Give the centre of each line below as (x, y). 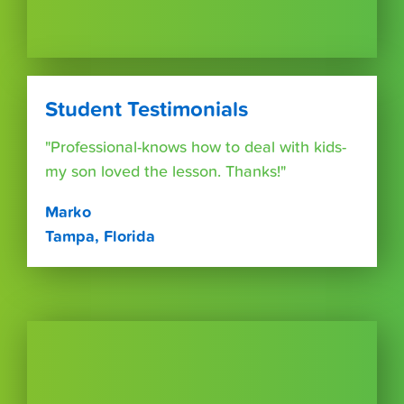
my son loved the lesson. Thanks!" (165, 171)
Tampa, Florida (100, 236)
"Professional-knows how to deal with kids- (196, 147)
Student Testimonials (147, 109)
